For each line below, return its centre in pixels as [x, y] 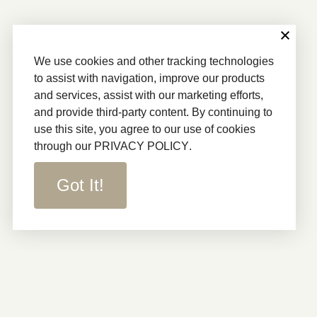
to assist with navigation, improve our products [149, 78]
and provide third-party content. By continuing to [153, 112]
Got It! [80, 185]
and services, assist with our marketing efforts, [149, 95]
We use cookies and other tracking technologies [154, 61]
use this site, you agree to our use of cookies [145, 129]
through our [64, 146]
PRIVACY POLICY [142, 146]
